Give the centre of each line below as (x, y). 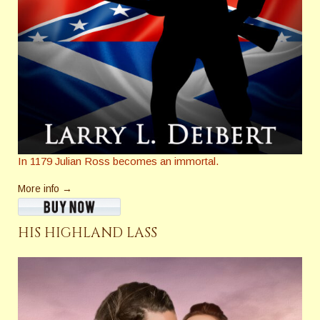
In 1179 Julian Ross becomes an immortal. (118, 161)
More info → (45, 189)
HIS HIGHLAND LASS (87, 233)
